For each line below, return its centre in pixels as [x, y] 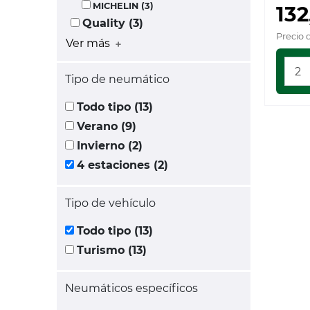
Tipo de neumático [117, 80]
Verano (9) [129, 127]
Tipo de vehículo [110, 203]
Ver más [89, 44]
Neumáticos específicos [131, 289]
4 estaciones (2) [161, 165]
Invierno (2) [135, 146]
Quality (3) [113, 24]
